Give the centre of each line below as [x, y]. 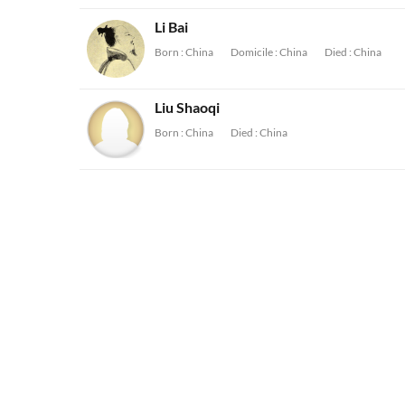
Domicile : [254, 52]
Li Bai [171, 27]
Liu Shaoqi [187, 107]
